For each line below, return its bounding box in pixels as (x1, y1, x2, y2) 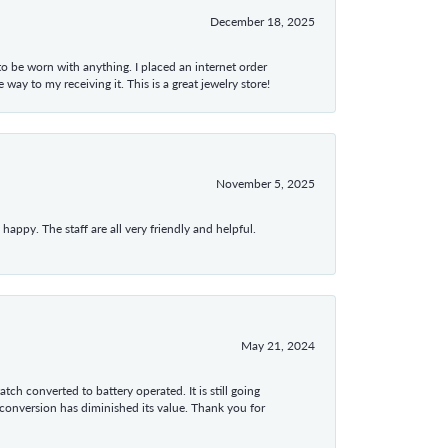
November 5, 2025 (216, 174, 315, 191)
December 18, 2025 (210, 12, 315, 29)
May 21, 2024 (241, 336, 315, 353)
